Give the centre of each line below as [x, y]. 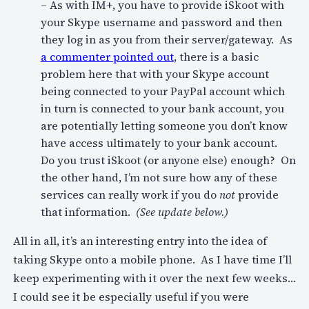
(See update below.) [182, 212]
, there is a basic [216, 57]
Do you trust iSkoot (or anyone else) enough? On [168, 160]
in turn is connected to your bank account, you [162, 109]
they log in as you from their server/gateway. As [166, 40]
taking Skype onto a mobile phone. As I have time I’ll [152, 260]
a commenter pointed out [107, 57]
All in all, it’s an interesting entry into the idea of [140, 241]
